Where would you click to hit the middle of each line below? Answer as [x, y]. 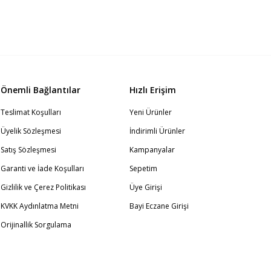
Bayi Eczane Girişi [159, 206]
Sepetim [143, 168]
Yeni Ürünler [151, 112]
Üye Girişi [146, 187]
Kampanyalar [152, 149]
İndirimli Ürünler [157, 131]
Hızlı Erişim [153, 90]
